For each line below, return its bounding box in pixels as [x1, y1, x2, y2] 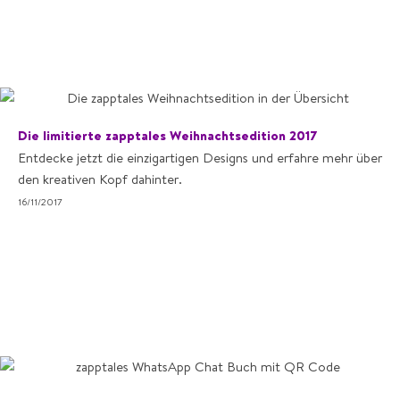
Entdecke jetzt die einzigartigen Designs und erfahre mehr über [18, 149, 382, 166]
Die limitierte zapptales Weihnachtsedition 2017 [18, 127, 317, 144]
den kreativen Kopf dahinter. [18, 171, 182, 187]
